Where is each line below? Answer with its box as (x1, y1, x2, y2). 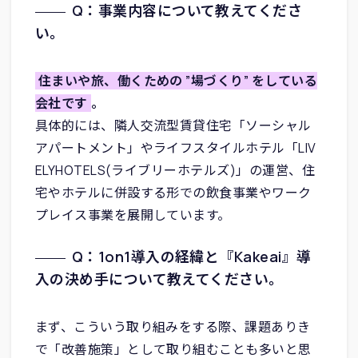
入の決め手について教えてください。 (34, 268, 284, 288)
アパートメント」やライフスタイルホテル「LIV (34, 138, 316, 157)
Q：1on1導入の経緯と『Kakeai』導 (71, 246, 312, 266)
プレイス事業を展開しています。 (34, 205, 231, 224)
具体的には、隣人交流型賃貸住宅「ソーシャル (34, 116, 312, 134)
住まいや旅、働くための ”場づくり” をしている (38, 71, 318, 89)
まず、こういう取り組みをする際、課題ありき (34, 317, 311, 336)
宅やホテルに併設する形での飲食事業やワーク (34, 183, 312, 201)
